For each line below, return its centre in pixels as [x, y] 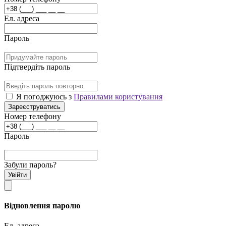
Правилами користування [118, 97]
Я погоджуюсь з [45, 97]
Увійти [17, 175]
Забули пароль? [30, 165]
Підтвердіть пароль [37, 67]
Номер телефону [33, 117]
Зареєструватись [34, 107]
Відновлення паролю [42, 206]
